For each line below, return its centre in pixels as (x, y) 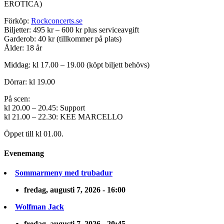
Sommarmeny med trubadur (64, 173)
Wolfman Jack (39, 207)
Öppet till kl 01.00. (34, 133)
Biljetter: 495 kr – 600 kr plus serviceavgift (71, 29)
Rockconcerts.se (57, 20)
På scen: (17, 98)
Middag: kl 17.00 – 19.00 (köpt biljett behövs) (77, 64)
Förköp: (17, 20)
